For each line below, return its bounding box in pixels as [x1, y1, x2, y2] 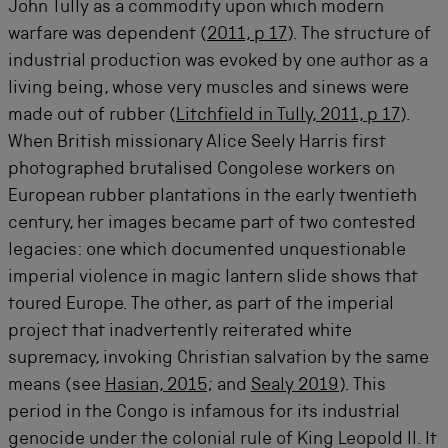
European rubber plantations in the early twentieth [8, 188, 417, 206]
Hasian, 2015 [105, 377, 207, 395]
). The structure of [287, 26, 431, 44]
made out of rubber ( [8, 107, 176, 125]
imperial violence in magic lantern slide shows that [8, 269, 418, 287]
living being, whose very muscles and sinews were [8, 80, 409, 98]
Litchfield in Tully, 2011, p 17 [176, 107, 400, 125]
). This [339, 377, 386, 395]
